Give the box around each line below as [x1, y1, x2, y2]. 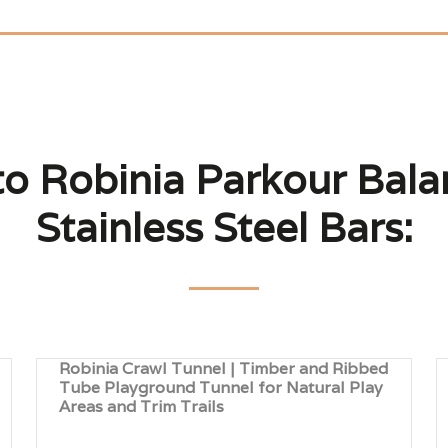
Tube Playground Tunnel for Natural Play [59, 377, 384, 398]
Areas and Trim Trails [59, 396, 225, 417]
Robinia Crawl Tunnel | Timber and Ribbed [59, 358, 389, 379]
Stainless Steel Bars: [35, 201, 413, 253]
